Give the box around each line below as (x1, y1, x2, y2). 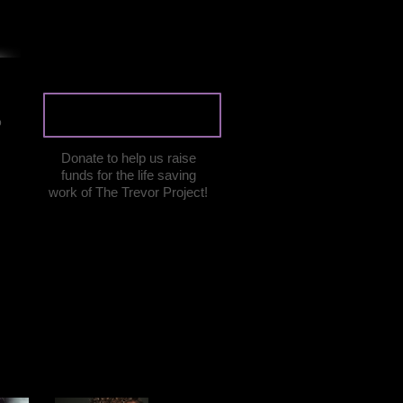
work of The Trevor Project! (49, 184, 208, 200)
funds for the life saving (60, 167, 196, 183)
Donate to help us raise (60, 150, 196, 166)
